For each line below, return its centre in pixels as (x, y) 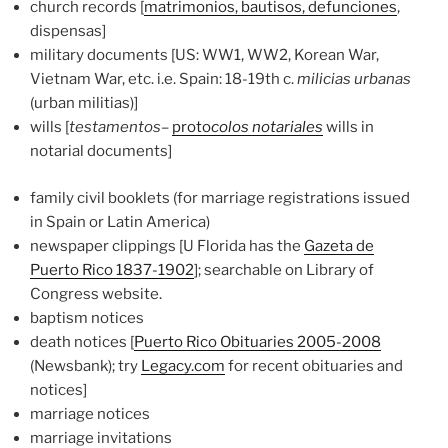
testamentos (115, 127)
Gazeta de (339, 245)
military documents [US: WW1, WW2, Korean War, (204, 55)
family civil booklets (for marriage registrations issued (220, 197)
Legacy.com (183, 365)
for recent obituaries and (314, 365)
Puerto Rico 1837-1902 (112, 269)
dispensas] (68, 31)
